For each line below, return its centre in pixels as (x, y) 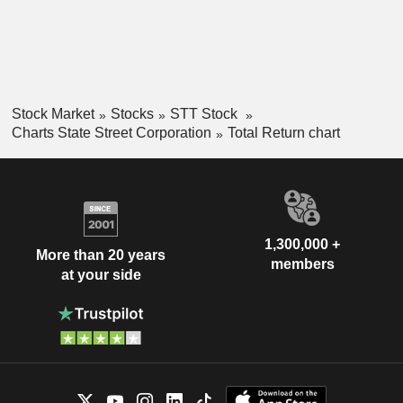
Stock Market (53, 114)
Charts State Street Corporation (111, 132)
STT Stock (205, 114)
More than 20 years (101, 255)
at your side (101, 275)
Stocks (132, 114)
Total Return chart (283, 132)
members (302, 264)
